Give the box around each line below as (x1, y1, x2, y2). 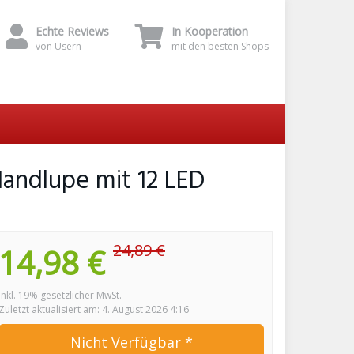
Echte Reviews (36, 24, 109, 39)
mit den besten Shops (171, 40, 269, 53)
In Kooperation (171, 24, 248, 39)
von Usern (36, 40, 81, 53)
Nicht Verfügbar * (70, 333, 193, 352)
